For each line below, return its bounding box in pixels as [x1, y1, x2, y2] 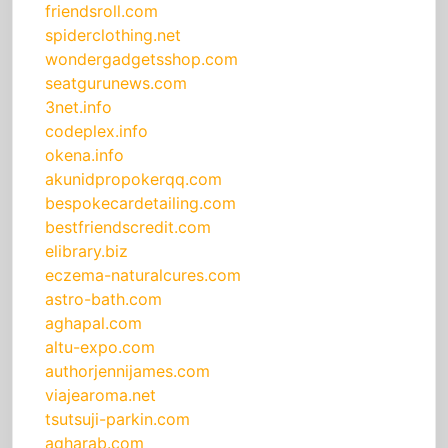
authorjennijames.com [45, 361, 210, 382]
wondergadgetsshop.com [45, 49, 238, 70]
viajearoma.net [45, 385, 156, 406]
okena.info [45, 145, 124, 166]
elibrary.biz [45, 241, 128, 262]
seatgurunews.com [45, 73, 187, 94]
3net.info [45, 97, 112, 118]
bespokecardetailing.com [45, 193, 236, 214]
